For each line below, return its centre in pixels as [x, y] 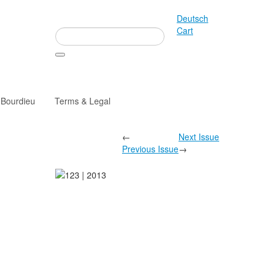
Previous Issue [150, 149]
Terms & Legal [83, 101]
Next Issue [199, 137]
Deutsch [192, 18]
